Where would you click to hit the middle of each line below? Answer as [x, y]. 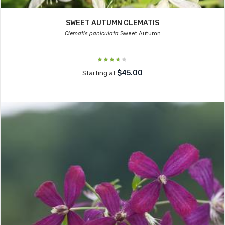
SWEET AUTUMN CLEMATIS [113, 23]
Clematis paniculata [91, 33]
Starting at [100, 73]
